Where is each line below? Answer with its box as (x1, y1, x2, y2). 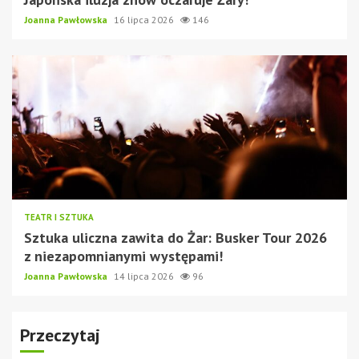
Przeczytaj (20, 323, 100, 346)
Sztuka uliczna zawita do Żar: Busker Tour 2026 (24, 228, 327, 247)
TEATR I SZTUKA (24, 211, 94, 223)
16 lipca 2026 (114, 13, 176, 26)
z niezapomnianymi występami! (24, 246, 223, 265)
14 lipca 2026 (114, 269, 176, 282)
